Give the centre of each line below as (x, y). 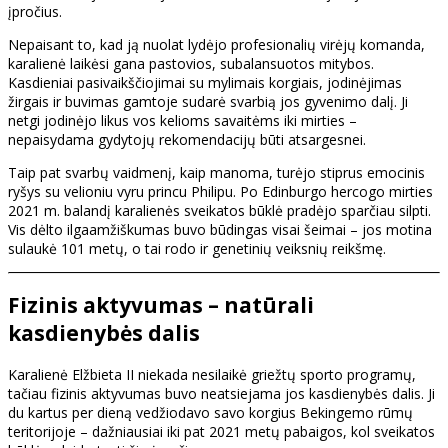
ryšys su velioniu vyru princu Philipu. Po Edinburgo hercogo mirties (220, 191)
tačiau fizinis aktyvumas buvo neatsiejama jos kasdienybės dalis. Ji (221, 393)
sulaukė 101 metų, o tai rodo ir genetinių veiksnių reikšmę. (197, 248)
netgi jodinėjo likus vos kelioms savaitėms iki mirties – (182, 120)
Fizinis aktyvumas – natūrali (161, 305)
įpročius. (35, 11)
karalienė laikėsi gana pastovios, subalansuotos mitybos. (191, 63)
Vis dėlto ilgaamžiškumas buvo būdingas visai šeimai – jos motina (220, 229)
